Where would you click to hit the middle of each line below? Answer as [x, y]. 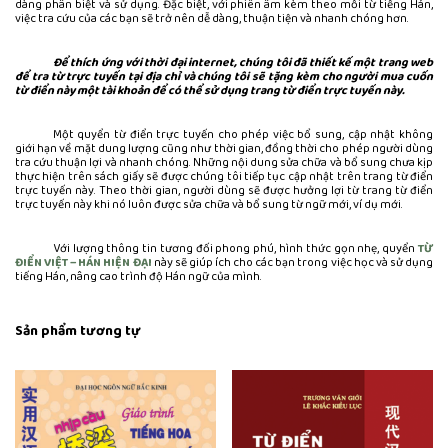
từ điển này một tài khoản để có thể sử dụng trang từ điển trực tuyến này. [210, 91]
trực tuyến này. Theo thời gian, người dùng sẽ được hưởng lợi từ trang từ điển [224, 191]
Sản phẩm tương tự [78, 332]
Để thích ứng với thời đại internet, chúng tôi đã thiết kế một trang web [242, 63]
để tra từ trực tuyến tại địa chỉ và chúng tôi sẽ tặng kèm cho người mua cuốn [224, 77]
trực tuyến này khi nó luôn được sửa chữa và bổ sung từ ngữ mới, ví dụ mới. [209, 205]
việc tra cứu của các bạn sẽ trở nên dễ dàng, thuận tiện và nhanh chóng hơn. [212, 19]
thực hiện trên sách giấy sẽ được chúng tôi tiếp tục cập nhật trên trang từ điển [224, 177]
